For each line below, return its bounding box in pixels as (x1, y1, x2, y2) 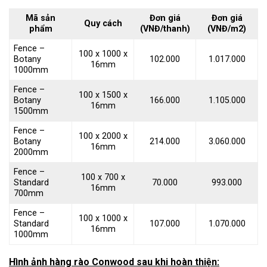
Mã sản (26, 13, 55, 24)
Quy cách (83, 18, 122, 29)
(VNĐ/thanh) (139, 24, 190, 35)
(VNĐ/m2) (207, 24, 246, 35)
